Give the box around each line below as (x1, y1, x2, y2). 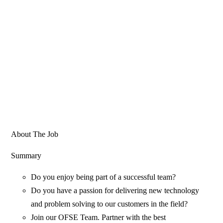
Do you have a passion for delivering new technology (31, 186, 200, 195)
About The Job (11, 130, 59, 139)
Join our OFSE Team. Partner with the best (31, 213, 166, 222)
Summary (11, 151, 42, 160)
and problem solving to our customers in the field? (31, 200, 188, 209)
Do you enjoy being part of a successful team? (31, 173, 176, 182)
